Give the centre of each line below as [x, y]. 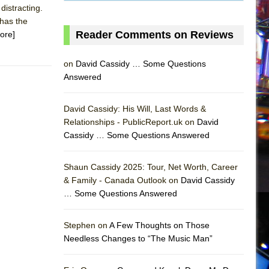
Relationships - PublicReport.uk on [130, 122]
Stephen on [86, 225]
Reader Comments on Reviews [155, 35]
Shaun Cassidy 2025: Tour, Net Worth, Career [151, 167]
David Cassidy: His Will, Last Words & [135, 108]
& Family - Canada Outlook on [122, 180]
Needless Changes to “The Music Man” [138, 238]
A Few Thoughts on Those [159, 225]
